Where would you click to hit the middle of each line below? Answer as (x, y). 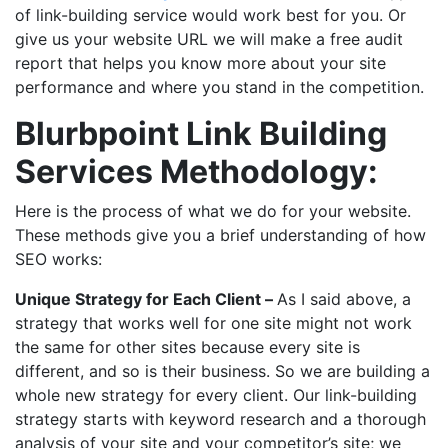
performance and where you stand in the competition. (219, 87)
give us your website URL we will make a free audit (209, 39)
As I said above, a (344, 299)
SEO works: (58, 259)
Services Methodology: (196, 172)
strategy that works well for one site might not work (213, 323)
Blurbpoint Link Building (201, 134)
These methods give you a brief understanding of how (220, 235)
